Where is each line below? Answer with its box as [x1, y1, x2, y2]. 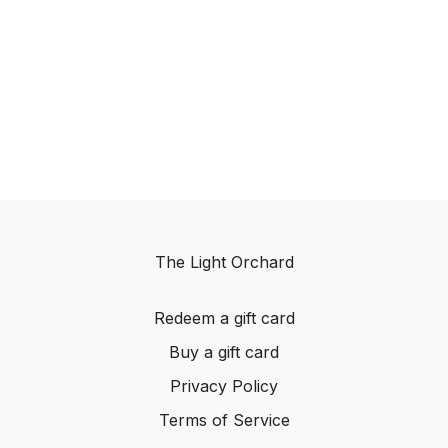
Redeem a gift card [153, 308, 295, 328]
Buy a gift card [169, 342, 279, 362]
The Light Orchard [154, 252, 294, 272]
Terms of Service [158, 410, 290, 430]
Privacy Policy [170, 376, 278, 396]
